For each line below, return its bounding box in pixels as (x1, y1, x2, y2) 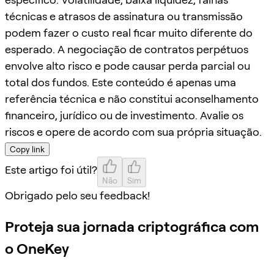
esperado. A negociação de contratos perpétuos (5, 42, 248, 56)
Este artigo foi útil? (5, 163, 97, 176)
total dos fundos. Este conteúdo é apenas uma (5, 75, 236, 89)
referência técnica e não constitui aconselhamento (5, 92, 259, 105)
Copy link (10, 144, 45, 154)
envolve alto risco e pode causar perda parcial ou (5, 59, 250, 72)
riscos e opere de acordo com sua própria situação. (5, 125, 262, 138)
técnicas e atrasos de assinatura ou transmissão (5, 9, 243, 23)
